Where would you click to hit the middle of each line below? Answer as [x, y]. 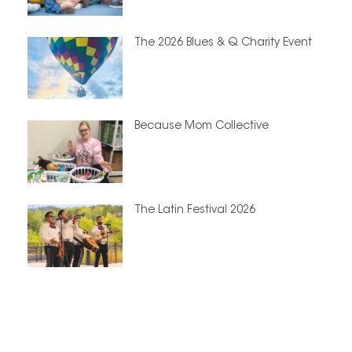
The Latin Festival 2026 [194, 211]
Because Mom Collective [201, 127]
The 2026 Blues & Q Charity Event [223, 43]
